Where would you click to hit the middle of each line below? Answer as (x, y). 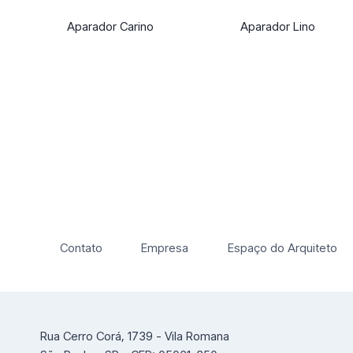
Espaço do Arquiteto (282, 248)
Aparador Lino (278, 27)
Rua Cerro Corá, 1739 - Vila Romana (135, 336)
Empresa (165, 248)
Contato (81, 248)
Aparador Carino (110, 27)
